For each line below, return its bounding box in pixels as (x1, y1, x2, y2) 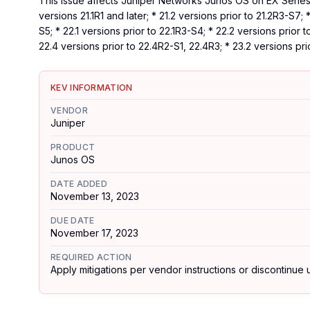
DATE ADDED (51, 179, 107, 189)
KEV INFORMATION (51, 82, 133, 93)
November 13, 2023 (51, 190, 139, 202)
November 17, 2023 (51, 227, 138, 239)
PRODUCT (51, 142, 95, 152)
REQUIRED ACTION (51, 252, 132, 262)
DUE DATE (51, 215, 95, 226)
